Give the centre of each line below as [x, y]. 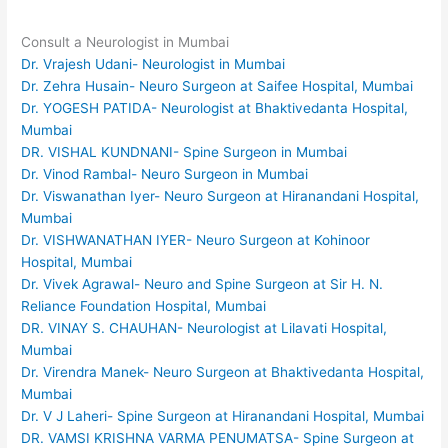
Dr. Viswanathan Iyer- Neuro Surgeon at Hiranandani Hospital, [220, 195]
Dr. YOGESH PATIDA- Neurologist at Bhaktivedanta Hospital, [215, 107]
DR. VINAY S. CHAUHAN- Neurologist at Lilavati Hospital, [204, 327]
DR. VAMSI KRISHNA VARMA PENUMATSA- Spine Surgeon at [218, 437]
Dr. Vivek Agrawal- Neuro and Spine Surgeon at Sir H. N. [202, 283]
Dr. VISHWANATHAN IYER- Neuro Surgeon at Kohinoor [196, 239]
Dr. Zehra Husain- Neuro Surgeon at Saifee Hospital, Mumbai [217, 85]
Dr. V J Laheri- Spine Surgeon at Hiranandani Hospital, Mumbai [223, 415]
